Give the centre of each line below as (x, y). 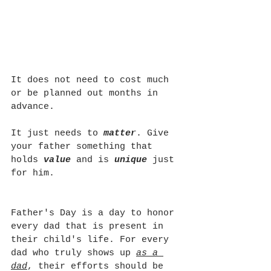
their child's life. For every (93, 240)
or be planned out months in (87, 94)
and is (95, 160)
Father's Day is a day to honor (95, 214)
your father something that (84, 147)
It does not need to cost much (93, 80)
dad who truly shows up (73, 253)
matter (120, 134)
